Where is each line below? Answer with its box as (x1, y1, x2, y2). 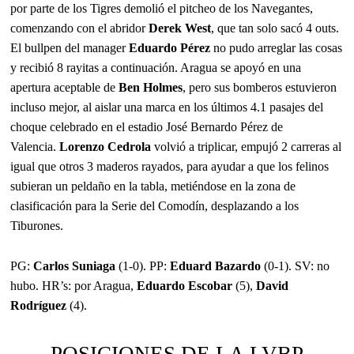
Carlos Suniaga (33, 258, 116, 273)
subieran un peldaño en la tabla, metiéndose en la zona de (10, 179, 296, 193)
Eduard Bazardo (170, 258, 262, 273)
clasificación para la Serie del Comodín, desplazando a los (10, 198, 299, 213)
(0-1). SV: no (261, 258, 330, 273)
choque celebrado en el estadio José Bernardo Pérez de (10, 119, 284, 134)
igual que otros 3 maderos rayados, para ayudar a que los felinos (10, 159, 330, 173)
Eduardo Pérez (129, 40, 211, 55)
